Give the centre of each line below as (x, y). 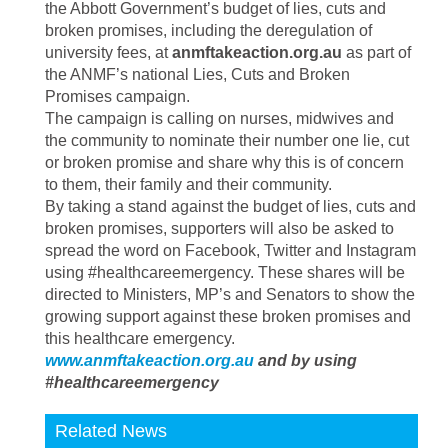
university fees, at (108, 52)
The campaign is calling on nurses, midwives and (219, 118)
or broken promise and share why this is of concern (224, 162)
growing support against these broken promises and (228, 316)
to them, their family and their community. (188, 184)
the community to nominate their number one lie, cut (227, 140)
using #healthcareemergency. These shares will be (225, 272)
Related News (111, 431)
